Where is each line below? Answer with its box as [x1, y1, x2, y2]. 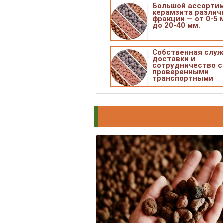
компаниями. [152, 80, 201, 89]
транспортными [152, 73, 213, 83]
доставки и [152, 54, 195, 63]
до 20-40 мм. [152, 20, 200, 30]
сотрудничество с [152, 60, 222, 70]
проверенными [152, 67, 209, 76]
